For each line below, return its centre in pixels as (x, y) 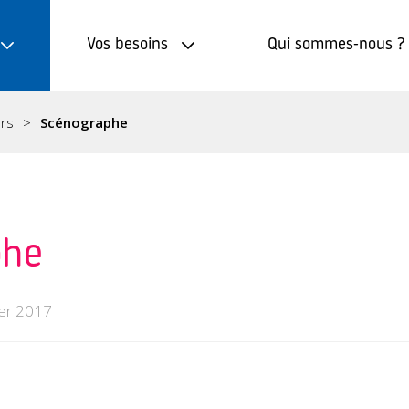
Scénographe (84, 122)
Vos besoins (127, 45)
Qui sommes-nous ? (336, 45)
